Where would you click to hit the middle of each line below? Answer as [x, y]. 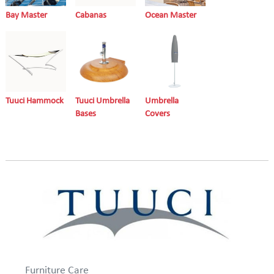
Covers [157, 114]
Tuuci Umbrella [102, 102]
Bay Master [26, 16]
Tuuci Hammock [34, 102]
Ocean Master [170, 16]
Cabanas [91, 16]
